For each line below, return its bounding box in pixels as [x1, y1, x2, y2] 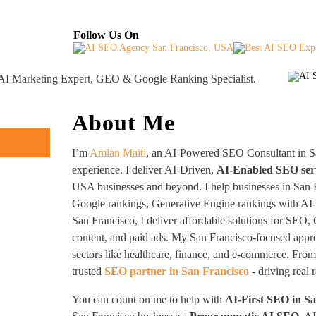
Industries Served [94, 22, 171, 35]
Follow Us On [73, 28, 139, 42]
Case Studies [202, 22, 259, 35]
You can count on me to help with [72, 293, 226, 305]
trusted [72, 265, 105, 277]
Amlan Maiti [90, 147, 147, 159]
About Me [72, 110, 176, 135]
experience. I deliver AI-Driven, [72, 164, 217, 176]
